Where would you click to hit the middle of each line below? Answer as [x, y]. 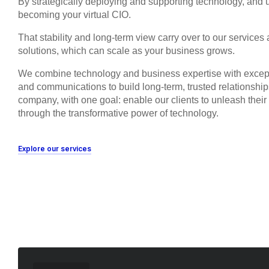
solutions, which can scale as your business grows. [126, 50]
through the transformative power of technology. [118, 113]
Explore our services [55, 148]
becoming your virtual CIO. [74, 14]
